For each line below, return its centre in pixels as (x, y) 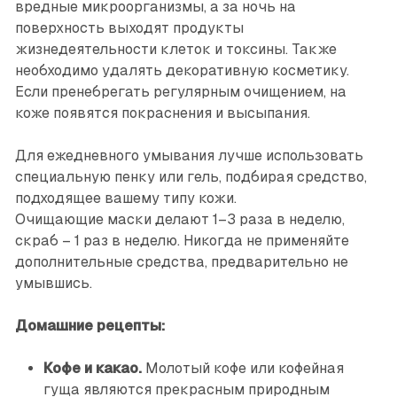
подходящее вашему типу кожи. (125, 198)
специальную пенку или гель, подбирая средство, (191, 177)
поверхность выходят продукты (129, 28)
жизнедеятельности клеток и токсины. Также (175, 50)
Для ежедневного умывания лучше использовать (189, 156)
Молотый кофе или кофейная (242, 369)
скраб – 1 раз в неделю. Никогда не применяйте (182, 241)
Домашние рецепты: (90, 326)
